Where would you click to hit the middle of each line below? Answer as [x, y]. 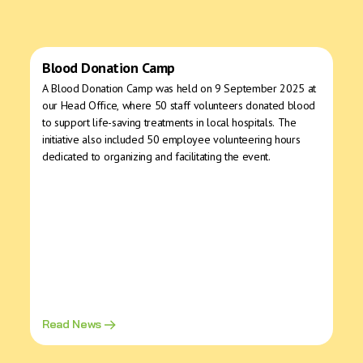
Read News [73, 324]
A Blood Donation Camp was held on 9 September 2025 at [179, 88]
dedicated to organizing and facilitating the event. [156, 156]
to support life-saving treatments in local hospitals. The [169, 122]
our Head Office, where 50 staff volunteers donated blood [179, 105]
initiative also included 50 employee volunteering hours [171, 139]
